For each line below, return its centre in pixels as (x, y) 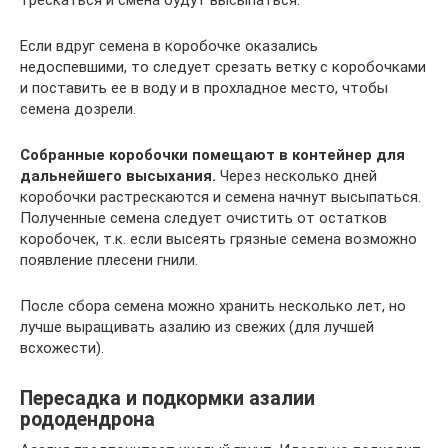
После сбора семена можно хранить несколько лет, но (213, 306)
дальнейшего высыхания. (118, 176)
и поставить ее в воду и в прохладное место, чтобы (204, 88)
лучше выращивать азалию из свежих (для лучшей (197, 327)
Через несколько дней (296, 176)
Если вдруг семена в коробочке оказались (169, 46)
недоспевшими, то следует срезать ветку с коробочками (223, 67)
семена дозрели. (78, 109)
